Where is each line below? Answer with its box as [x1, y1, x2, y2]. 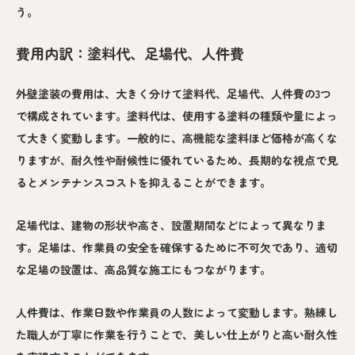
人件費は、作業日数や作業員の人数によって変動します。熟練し [16, 304, 338, 321]
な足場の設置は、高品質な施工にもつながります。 [16, 261, 271, 278]
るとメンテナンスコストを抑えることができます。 [16, 174, 271, 191]
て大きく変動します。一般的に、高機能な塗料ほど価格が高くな [16, 130, 338, 147]
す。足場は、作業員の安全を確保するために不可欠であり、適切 [16, 239, 338, 256]
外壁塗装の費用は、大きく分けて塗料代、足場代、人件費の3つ [16, 86, 331, 102]
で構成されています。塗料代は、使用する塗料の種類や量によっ [16, 108, 338, 124]
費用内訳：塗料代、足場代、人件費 [16, 43, 244, 64]
